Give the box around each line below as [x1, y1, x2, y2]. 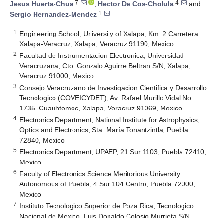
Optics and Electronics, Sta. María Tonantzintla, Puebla [19, 126, 189, 134]
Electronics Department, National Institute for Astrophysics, [19, 115, 200, 124]
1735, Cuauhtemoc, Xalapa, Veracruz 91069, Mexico [19, 104, 182, 112]
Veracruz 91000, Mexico [19, 72, 94, 80]
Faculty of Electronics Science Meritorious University [19, 169, 181, 178]
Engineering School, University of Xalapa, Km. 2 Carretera [19, 29, 199, 37]
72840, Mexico [19, 136, 65, 144]
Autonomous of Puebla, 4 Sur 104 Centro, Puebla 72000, [19, 180, 196, 188]
